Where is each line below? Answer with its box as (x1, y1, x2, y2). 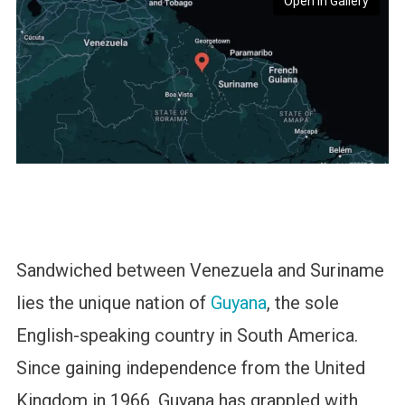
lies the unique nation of (15, 292, 211, 315)
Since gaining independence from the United (15, 357, 365, 380)
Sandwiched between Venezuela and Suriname (15, 259, 384, 282)
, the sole (266, 292, 339, 315)
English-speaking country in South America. (15, 325, 358, 347)
